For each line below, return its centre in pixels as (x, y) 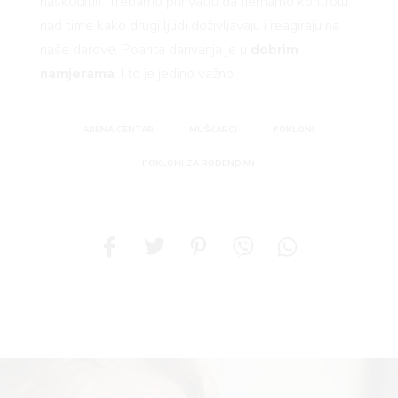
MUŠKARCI (214, 129)
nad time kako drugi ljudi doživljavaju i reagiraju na (189, 25)
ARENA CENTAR (119, 129)
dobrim (274, 49)
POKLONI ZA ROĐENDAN (199, 163)
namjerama (77, 73)
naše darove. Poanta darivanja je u (145, 49)
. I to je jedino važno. (175, 73)
